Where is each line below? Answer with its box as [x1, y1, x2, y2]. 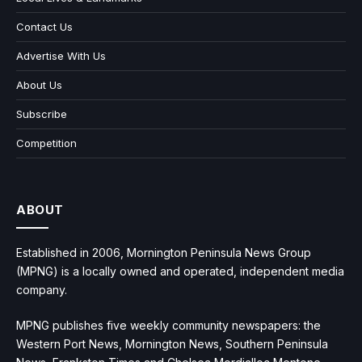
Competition [16, 137, 77, 150]
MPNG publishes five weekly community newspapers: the [16, 318, 321, 333]
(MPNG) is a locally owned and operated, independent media [16, 264, 344, 279]
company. [16, 283, 67, 297]
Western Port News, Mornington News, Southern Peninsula [16, 337, 328, 351]
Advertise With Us [16, 49, 106, 63]
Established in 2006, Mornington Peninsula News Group [16, 246, 311, 260]
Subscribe [16, 107, 67, 121]
